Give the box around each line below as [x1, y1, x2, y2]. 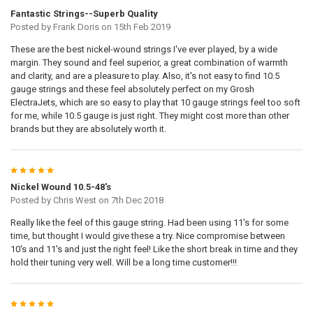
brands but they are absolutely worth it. [10, 124, 166, 135]
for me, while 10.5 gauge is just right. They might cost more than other [10, 110, 289, 122]
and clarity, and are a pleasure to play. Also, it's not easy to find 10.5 [10, 71, 279, 82]
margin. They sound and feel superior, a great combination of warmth [10, 57, 288, 68]
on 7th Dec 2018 [96, 195, 163, 206]
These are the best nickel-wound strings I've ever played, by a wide [10, 44, 277, 55]
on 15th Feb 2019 [99, 22, 170, 33]
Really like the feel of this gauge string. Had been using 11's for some [10, 217, 289, 228]
